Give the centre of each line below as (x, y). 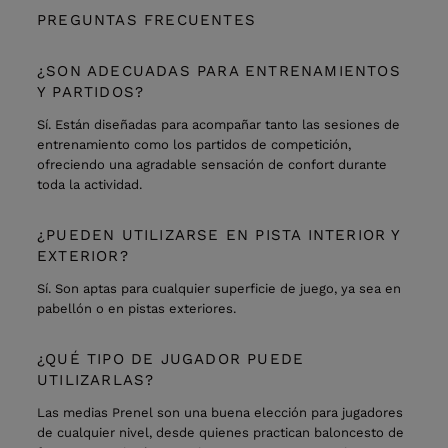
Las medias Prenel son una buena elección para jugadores (220, 412)
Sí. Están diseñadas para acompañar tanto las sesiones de (218, 124)
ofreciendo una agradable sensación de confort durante (212, 164)
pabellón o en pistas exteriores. (136, 308)
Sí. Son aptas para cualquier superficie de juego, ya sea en (219, 288)
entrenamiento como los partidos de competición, (194, 144)
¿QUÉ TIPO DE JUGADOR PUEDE (171, 359)
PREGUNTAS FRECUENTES (146, 20)
